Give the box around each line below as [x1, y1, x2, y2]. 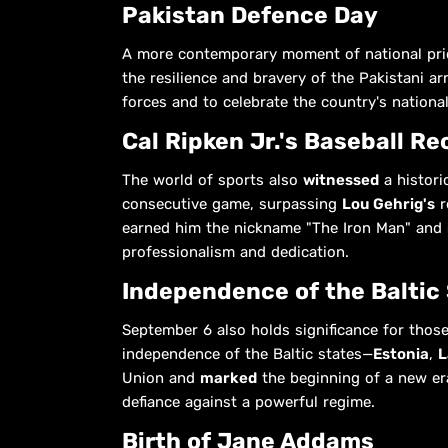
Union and [122, 368, 200, 387]
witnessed [303, 170, 379, 189]
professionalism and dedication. [122, 242, 349, 261]
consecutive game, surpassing [122, 194, 342, 213]
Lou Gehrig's [342, 194, 435, 213]
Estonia [373, 344, 429, 363]
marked [200, 368, 257, 387]
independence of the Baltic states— [122, 344, 373, 363]
